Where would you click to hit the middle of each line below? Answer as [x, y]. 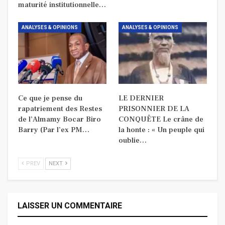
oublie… [133, 141]
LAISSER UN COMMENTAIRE [70, 206]
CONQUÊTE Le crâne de [161, 120]
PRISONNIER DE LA [154, 109]
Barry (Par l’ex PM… [54, 130]
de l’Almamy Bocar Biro [60, 120]
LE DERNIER [141, 98]
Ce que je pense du [50, 98]
